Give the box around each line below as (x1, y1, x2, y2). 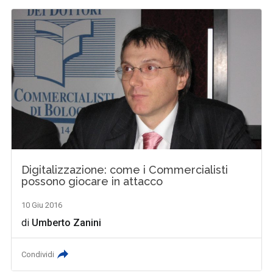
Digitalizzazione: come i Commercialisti (21, 163, 229, 176)
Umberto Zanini (32, 216, 102, 229)
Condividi (21, 249, 55, 259)
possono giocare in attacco (21, 174, 163, 188)
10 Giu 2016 (21, 200, 63, 210)
